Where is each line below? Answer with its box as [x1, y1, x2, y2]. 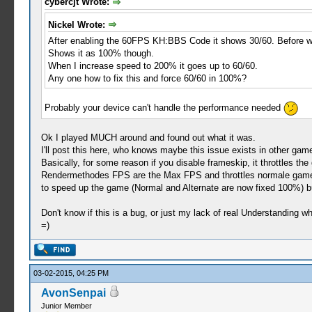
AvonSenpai [40, 287, 106, 299]
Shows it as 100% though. [47, 48, 154, 59]
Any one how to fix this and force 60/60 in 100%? [47, 73, 247, 84]
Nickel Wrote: [47, 19, 108, 30]
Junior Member [40, 302, 92, 310]
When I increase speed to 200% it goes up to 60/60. [47, 61, 258, 72]
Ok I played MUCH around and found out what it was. [40, 132, 256, 143]
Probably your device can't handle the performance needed [44, 102, 283, 114]
